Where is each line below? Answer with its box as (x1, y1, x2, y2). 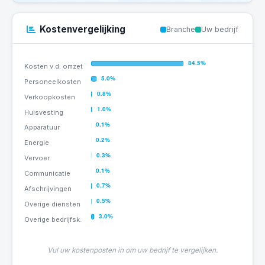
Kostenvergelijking (40, 23, 125, 35)
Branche (166, 25, 195, 34)
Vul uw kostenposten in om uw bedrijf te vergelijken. (47, 246, 218, 254)
